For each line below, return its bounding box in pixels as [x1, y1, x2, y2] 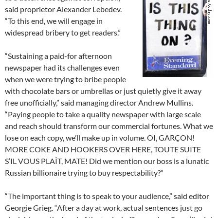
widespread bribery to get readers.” [5, 28, 121, 37]
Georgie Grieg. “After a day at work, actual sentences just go [5, 203, 202, 213]
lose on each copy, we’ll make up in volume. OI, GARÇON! [5, 133, 195, 143]
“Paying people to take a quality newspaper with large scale [5, 109, 201, 119]
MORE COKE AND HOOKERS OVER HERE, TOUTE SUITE [5, 145, 201, 154]
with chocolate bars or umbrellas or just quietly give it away [5, 86, 201, 96]
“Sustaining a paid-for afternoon [5, 51, 112, 61]
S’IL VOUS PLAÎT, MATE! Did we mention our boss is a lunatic [5, 156, 209, 166]
